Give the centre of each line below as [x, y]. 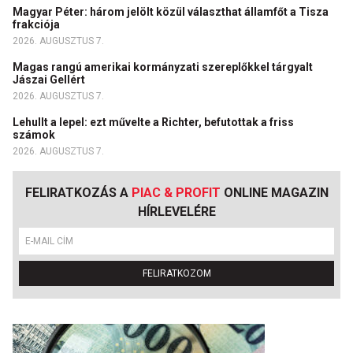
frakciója [37, 25]
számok [35, 135]
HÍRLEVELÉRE [176, 212]
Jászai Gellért [50, 80]
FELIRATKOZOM [176, 274]
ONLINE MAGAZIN [274, 193]
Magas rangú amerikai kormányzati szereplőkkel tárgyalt [163, 67]
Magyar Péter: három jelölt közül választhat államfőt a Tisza [171, 12]
